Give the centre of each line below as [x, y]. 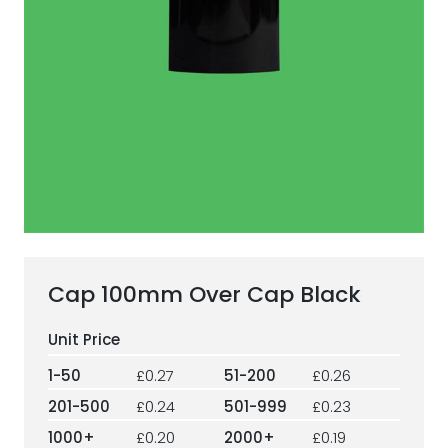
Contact [224, 130]
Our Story [224, 75]
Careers [224, 185]
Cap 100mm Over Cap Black [204, 294]
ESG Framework [224, 20]
